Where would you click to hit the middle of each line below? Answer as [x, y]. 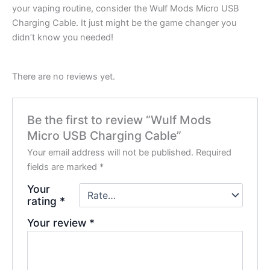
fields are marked [64, 167]
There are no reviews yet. [64, 76]
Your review [58, 223]
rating [44, 201]
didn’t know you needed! [63, 37]
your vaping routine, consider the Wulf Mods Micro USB [125, 8]
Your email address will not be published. [111, 153]
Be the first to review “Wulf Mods [119, 120]
